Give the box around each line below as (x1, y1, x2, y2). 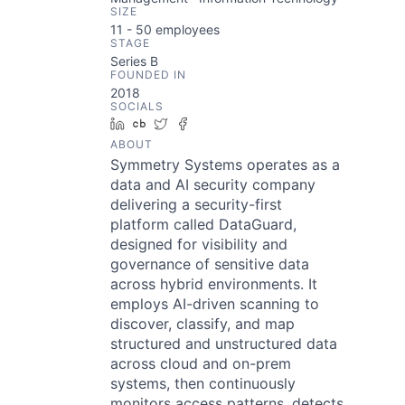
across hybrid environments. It (110, 275, 317, 293)
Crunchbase (153, 116, 224, 131)
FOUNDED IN (110, 68, 186, 81)
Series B (110, 53, 158, 69)
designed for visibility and (110, 235, 287, 253)
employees (152, 22, 220, 37)
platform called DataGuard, (110, 215, 297, 233)
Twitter (174, 116, 215, 131)
